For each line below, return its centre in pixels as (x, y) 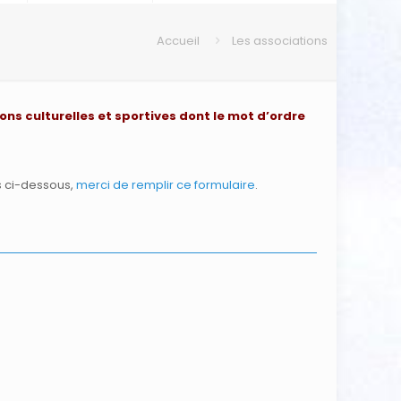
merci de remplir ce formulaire (165, 184)
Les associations (280, 40)
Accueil (178, 40)
